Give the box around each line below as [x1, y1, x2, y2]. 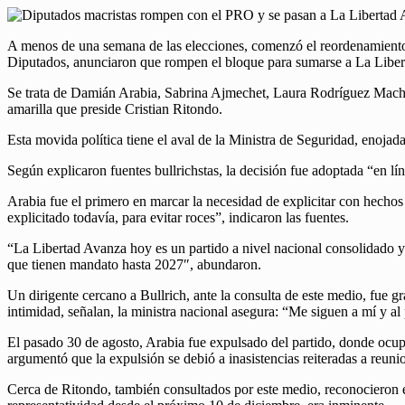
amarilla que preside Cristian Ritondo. [7, 101, 222, 118]
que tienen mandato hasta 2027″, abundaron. [7, 257, 261, 273]
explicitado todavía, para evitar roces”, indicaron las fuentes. [7, 210, 349, 226]
